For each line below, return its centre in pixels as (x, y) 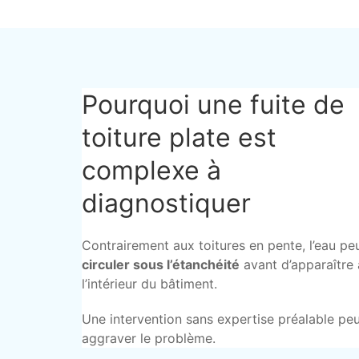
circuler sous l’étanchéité (161, 264)
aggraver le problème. (149, 338)
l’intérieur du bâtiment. (149, 284)
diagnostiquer (166, 203)
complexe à (151, 170)
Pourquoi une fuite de (213, 105)
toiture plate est (179, 137)
